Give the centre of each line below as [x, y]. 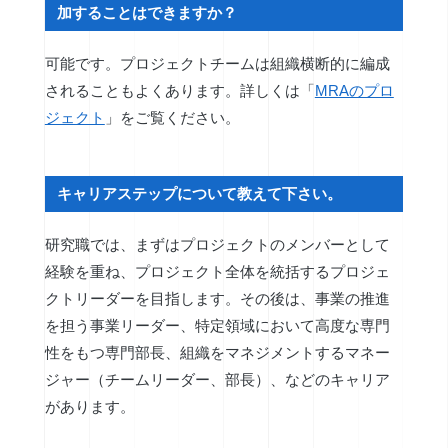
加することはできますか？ [147, 13]
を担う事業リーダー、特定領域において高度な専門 [217, 326]
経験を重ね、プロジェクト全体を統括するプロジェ [217, 272]
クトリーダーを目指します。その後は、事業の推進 [217, 299]
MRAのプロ [354, 91]
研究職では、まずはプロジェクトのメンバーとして [217, 245]
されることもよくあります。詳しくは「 [179, 91]
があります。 [89, 407]
